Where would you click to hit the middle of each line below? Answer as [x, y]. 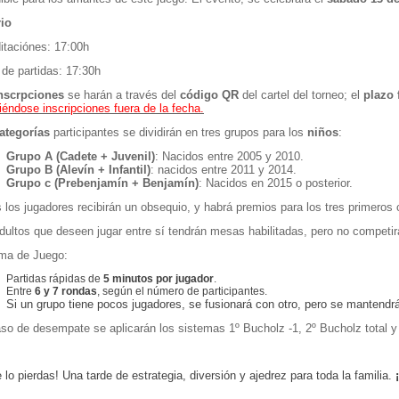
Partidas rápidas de [55, 279]
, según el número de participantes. [182, 291]
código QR [209, 95]
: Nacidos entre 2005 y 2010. [229, 156]
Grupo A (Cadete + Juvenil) [81, 156]
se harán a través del [122, 95]
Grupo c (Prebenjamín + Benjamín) [102, 183]
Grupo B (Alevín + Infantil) [78, 170]
